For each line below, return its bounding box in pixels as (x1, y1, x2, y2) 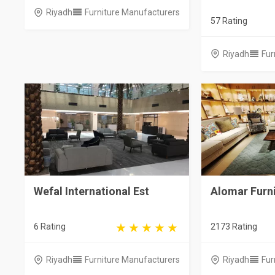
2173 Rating (210, 222, 257, 232)
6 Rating (34, 222, 66, 232)
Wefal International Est (34, 185, 149, 198)
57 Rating (210, 15, 247, 26)
